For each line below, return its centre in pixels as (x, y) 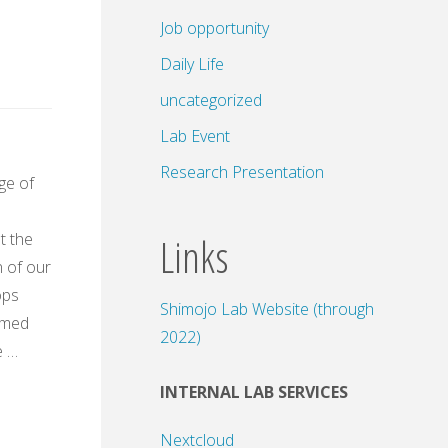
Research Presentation (242, 171)
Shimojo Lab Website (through (267, 308)
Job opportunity (214, 27)
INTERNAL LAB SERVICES (254, 391)
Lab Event (195, 135)
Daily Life (192, 63)
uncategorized (211, 99)
